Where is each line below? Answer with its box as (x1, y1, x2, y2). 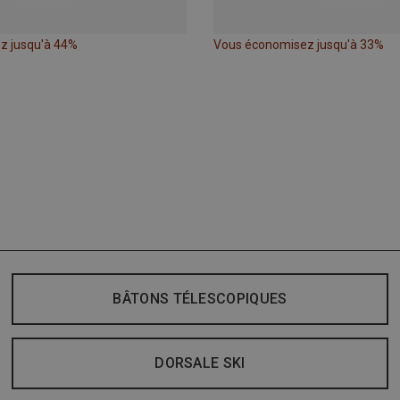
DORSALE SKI (154, 354, 246, 372)
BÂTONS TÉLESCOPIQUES (112, 290, 287, 308)
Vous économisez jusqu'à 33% (213, 37, 384, 53)
